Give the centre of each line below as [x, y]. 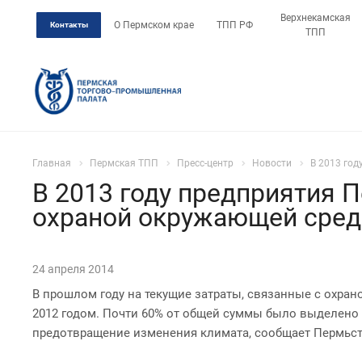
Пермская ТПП [124, 163]
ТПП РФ [234, 25]
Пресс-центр [205, 163]
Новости [272, 163]
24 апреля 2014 [73, 269]
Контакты [69, 25]
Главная [52, 163]
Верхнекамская [315, 18]
